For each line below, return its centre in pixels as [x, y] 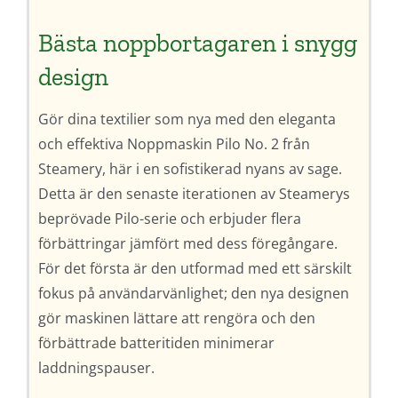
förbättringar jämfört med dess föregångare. [187, 243]
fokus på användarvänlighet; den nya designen [193, 293]
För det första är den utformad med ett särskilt [195, 268]
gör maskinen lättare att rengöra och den [176, 318]
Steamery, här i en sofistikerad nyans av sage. [190, 168]
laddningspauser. [96, 367]
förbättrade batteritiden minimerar [156, 342]
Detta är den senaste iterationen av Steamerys [194, 193]
